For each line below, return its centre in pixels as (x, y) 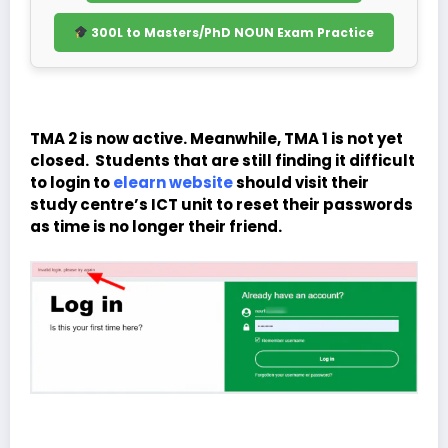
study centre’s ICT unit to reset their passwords (221, 205)
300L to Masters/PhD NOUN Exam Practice (230, 32)
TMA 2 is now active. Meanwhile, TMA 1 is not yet (216, 139)
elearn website (173, 183)
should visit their (301, 183)
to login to (71, 183)
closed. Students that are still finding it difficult (222, 161)
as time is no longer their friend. (156, 227)
